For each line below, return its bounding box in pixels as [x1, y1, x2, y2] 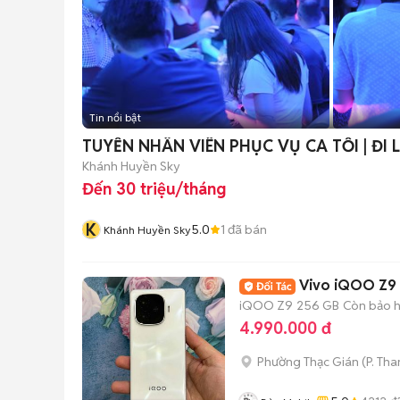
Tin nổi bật [89, 111, 141, 124]
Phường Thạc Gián [257, 354, 359, 370]
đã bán [225, 221, 267, 237]
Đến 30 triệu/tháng [82, 179, 226, 199]
